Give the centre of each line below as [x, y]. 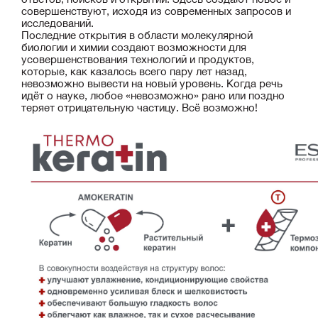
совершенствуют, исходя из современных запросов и [156, 11]
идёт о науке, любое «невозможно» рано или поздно [153, 95]
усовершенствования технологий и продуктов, [138, 59]
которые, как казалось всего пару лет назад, [134, 71]
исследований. [57, 23]
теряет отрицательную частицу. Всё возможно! [139, 107]
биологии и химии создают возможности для [134, 47]
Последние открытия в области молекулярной [137, 35]
